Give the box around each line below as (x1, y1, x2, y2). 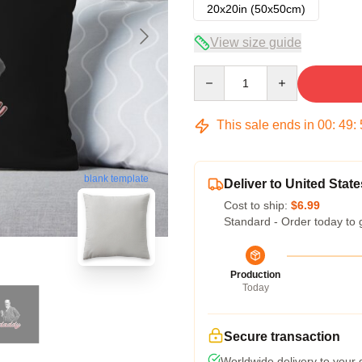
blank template (84, 173, 149, 185)
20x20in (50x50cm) (207, 2, 305, 15)
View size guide (210, 36, 301, 49)
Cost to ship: (224, 199, 291, 212)
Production (230, 269, 280, 280)
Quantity (193, 66, 236, 79)
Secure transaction (224, 330, 340, 343)
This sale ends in (213, 118, 318, 132)
